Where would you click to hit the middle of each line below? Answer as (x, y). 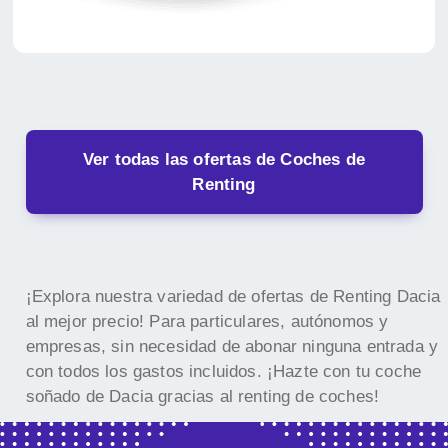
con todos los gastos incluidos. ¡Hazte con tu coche (223, 371)
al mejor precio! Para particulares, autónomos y (207, 321)
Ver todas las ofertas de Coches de (224, 159)
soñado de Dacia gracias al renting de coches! (202, 396)
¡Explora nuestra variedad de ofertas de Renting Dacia (233, 296)
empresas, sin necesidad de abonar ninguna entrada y (232, 346)
